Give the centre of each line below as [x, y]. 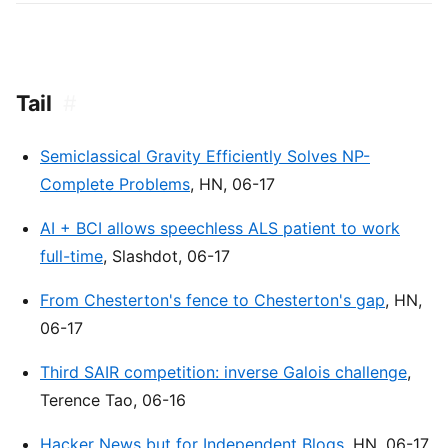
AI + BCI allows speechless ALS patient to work [220, 228]
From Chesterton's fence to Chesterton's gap [212, 300]
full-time [71, 256]
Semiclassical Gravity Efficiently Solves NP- [205, 156]
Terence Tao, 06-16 [113, 400]
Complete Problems [115, 184]
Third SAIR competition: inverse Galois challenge [223, 372]
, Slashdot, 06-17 [166, 256]
